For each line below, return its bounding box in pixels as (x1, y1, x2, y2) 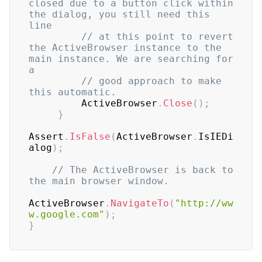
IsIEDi (198, 131, 233, 142)
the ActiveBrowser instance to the (29, 42, 222, 53)
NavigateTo (111, 198, 169, 209)
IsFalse (70, 131, 111, 142)
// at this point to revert (81, 31, 233, 42)
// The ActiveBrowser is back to (52, 164, 233, 175)
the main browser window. (29, 175, 169, 187)
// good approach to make (81, 75, 222, 87)
